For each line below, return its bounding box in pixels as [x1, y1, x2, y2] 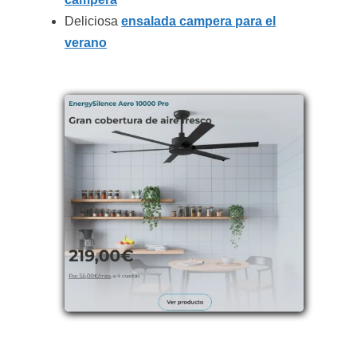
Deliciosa [65, 14, 121, 29]
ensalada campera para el [121, 14, 276, 29]
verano [65, 36, 107, 50]
